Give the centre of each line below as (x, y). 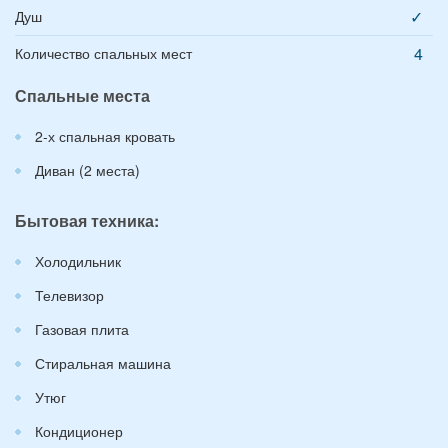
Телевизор (69, 294)
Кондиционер (79, 430)
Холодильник (78, 260)
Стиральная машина (103, 362)
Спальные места (82, 95)
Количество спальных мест (103, 52)
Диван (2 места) (87, 169)
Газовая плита (82, 328)
